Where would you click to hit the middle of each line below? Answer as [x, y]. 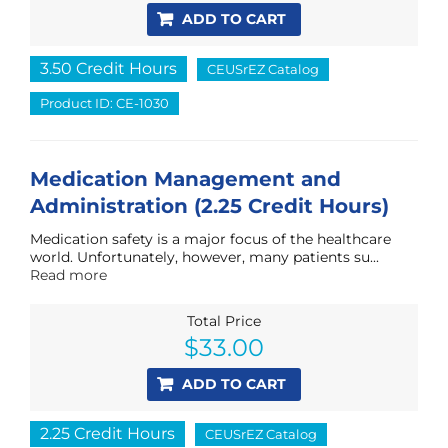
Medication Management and [185, 178]
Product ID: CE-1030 [104, 102]
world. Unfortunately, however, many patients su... [204, 256]
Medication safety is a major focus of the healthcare [210, 238]
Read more [68, 274]
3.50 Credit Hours [108, 68]
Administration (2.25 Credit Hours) [209, 205]
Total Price [224, 320]
